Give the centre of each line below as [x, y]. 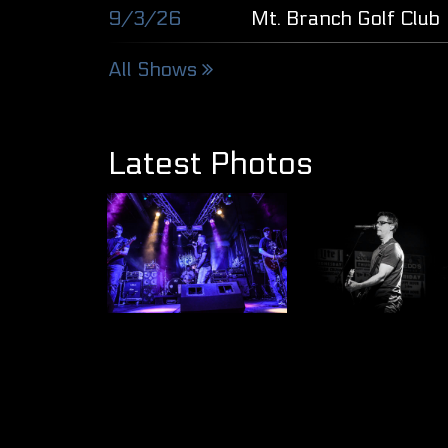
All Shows [152, 70]
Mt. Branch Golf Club [346, 19]
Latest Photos [210, 164]
